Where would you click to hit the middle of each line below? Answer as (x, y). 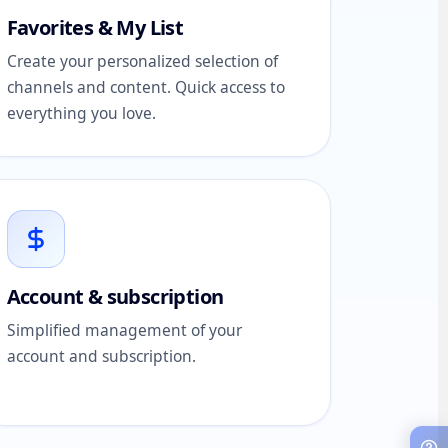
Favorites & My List (95, 27)
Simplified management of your (124, 330)
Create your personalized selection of (142, 61)
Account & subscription (115, 296)
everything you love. (81, 113)
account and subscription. (101, 356)
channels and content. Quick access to (145, 87)
